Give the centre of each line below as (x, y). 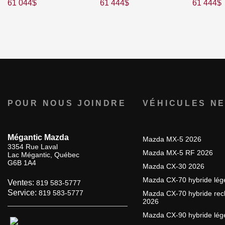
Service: (23, 193)
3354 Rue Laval (33, 147)
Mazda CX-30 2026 (173, 166)
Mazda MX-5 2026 (172, 139)
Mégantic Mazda (38, 138)
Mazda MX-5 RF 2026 (178, 153)
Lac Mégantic (29, 155)
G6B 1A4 (22, 163)
